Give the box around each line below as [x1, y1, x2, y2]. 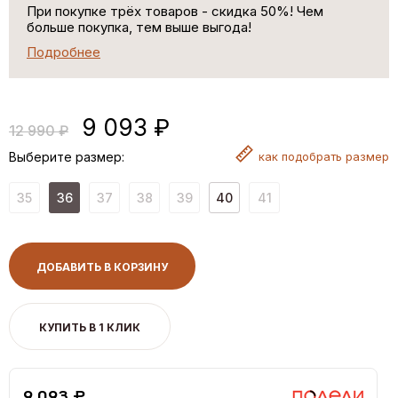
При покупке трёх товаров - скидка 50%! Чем [27, 2, 323, 20]
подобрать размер [282, 148, 389, 163]
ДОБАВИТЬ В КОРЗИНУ [36, 259, 168, 274]
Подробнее [27, 43, 100, 60]
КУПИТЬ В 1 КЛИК [39, 320, 140, 334]
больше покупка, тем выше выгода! [27, 18, 251, 36]
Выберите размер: [9, 148, 124, 164]
